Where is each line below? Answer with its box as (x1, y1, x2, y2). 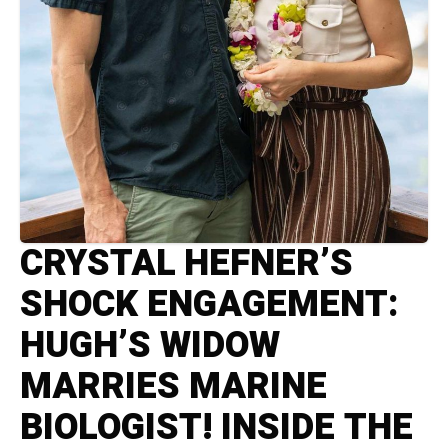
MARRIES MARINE (20, 360, 327, 414)
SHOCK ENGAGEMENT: (20, 278, 399, 332)
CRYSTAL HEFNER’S (20, 237, 353, 291)
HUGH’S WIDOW (20, 319, 280, 373)
